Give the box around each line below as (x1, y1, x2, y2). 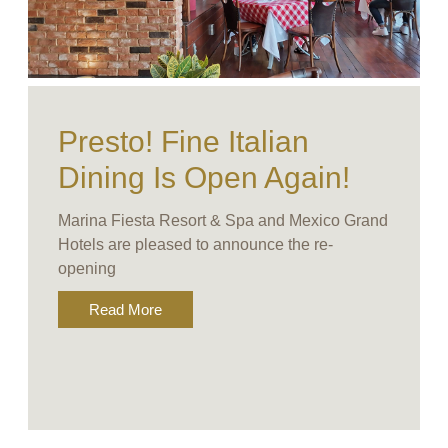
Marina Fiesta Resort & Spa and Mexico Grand (58, 212, 389, 230)
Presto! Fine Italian (58, 125, 310, 159)
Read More (89, 301, 163, 319)
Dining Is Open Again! (58, 161, 351, 195)
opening (58, 260, 117, 278)
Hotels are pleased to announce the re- (58, 236, 334, 254)
